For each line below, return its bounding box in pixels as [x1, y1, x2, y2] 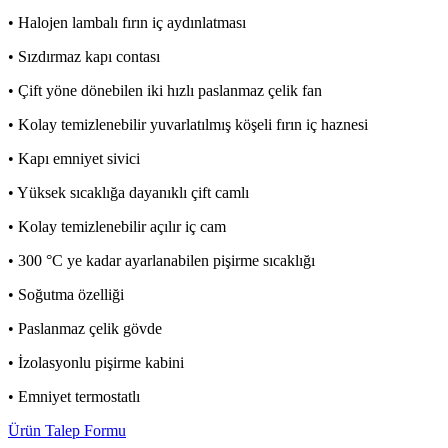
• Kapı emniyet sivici [8, 150, 140, 168]
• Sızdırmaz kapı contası [8, 48, 160, 66]
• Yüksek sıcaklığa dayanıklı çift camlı [8, 184, 249, 202]
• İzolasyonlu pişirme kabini [8, 354, 184, 372]
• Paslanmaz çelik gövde [8, 320, 162, 338]
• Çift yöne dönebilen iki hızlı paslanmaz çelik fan [8, 82, 322, 100]
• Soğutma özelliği [8, 286, 124, 304]
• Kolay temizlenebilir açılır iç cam [8, 218, 226, 236]
